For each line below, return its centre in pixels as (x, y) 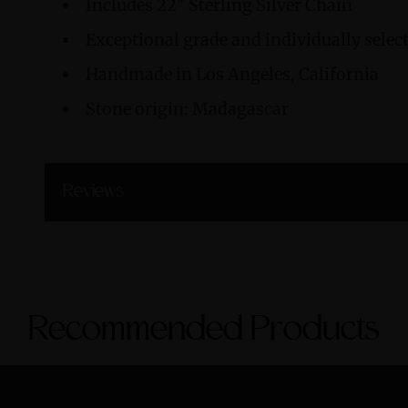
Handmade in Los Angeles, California (232, 74)
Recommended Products (204, 331)
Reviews (93, 192)
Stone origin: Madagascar (187, 108)
